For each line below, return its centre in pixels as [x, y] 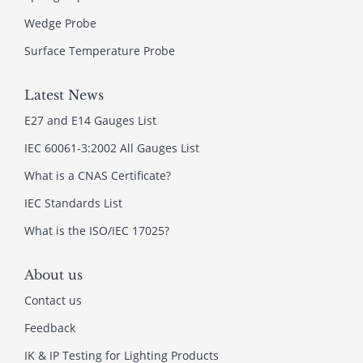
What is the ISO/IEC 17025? [97, 230]
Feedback [50, 327]
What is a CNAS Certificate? [98, 175]
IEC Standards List [73, 203]
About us [53, 274]
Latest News [64, 94]
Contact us [53, 300]
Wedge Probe [60, 23]
